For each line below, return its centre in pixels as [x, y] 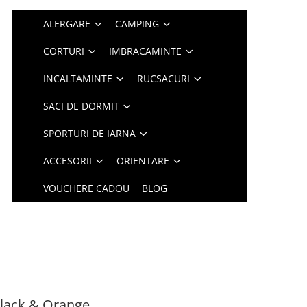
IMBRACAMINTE [146, 51]
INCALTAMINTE [78, 78]
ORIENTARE [143, 161]
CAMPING [137, 24]
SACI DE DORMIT [82, 106]
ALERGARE [67, 24]
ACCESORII [68, 161]
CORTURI [64, 51]
